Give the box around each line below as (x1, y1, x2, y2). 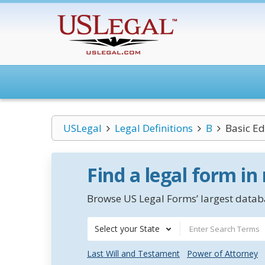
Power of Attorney (187, 248, 258, 259)
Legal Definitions (114, 121, 193, 135)
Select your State (95, 223, 160, 234)
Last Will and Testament (87, 248, 180, 259)
